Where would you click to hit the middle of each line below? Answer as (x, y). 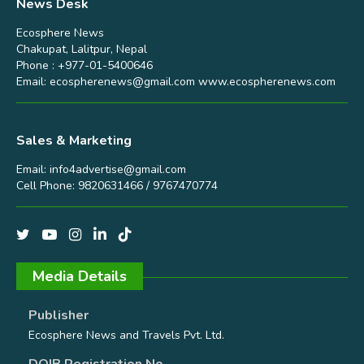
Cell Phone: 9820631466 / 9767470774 (117, 185)
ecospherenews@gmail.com (122, 81)
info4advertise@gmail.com (118, 169)
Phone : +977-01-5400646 (84, 65)
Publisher (58, 315)
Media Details (80, 276)
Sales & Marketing (74, 140)
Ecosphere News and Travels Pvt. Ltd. (126, 335)
